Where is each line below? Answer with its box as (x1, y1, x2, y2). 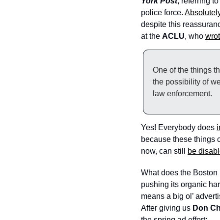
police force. (141, 8, 185, 17)
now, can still (141, 147, 188, 155)
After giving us (141, 204, 192, 212)
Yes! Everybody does (141, 123, 217, 132)
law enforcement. (153, 89, 212, 98)
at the (141, 32, 162, 40)
